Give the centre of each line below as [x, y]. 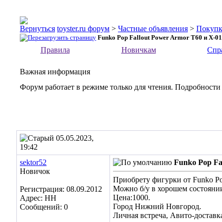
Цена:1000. [132, 197]
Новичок [35, 171]
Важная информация [55, 72]
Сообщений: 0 [44, 207]
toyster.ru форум [83, 28]
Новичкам [139, 50]
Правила [55, 50]
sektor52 [33, 162]
